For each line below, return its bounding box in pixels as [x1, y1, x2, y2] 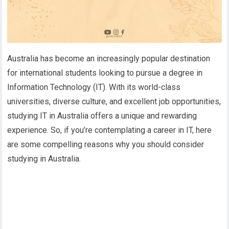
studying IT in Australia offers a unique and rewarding [7, 111, 197, 121]
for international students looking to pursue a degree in [7, 68, 203, 78]
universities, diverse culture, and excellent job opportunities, [7, 97, 221, 107]
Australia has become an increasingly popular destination [7, 54, 211, 64]
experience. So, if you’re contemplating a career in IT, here [7, 125, 212, 135]
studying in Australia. [7, 154, 81, 164]
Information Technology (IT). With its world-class [7, 82, 181, 93]
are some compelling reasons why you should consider [7, 140, 204, 150]
